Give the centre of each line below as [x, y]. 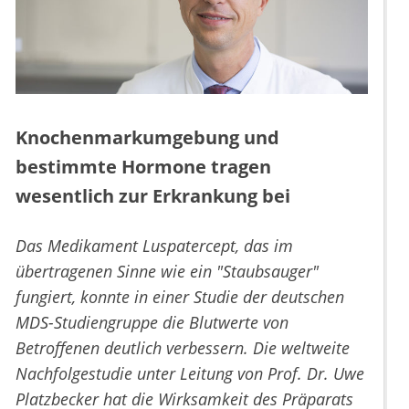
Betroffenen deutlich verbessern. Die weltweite [183, 348]
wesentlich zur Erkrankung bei [153, 196]
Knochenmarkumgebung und [147, 138]
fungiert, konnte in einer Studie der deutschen [180, 297]
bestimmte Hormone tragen [143, 167]
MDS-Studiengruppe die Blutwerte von [152, 323]
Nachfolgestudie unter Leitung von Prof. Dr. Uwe [190, 374]
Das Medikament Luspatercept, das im [154, 246]
